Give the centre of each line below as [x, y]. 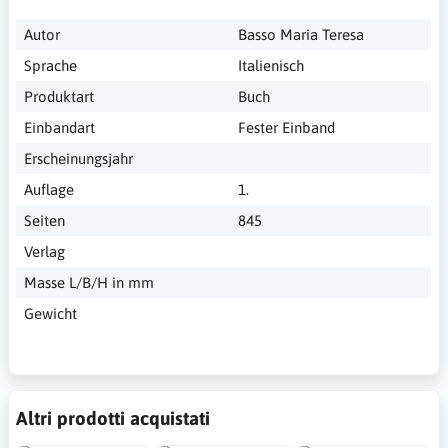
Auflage [48, 190]
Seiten [44, 221]
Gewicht [50, 314]
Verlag [44, 252]
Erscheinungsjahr [78, 159]
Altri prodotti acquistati [113, 418]
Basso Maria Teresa [301, 35]
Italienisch [271, 66]
